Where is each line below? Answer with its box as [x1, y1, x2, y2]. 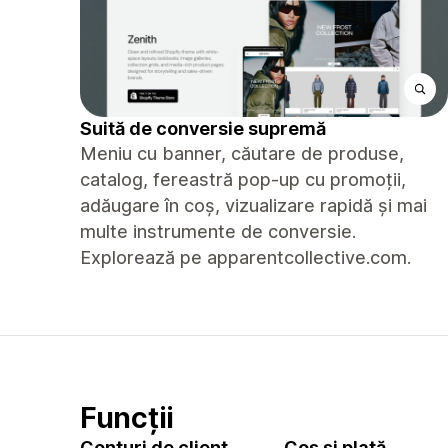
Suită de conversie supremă [80, 118, 326, 139]
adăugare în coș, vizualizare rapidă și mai [80, 195, 427, 216]
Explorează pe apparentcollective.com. [80, 247, 411, 268]
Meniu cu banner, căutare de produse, [80, 143, 404, 164]
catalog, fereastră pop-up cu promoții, [80, 169, 406, 190]
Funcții [80, 400, 174, 435]
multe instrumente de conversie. [80, 221, 356, 242]
